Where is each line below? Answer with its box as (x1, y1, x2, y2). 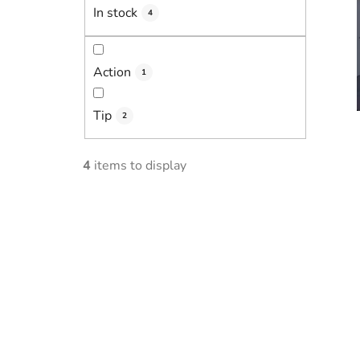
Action (93, 63, 131, 81)
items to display (91, 156, 186, 174)
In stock (93, 4, 137, 22)
